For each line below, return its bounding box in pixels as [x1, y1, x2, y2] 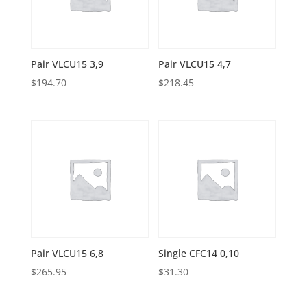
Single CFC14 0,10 [158, 246, 240, 260]
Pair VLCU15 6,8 [30, 246, 103, 260]
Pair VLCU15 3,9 [30, 57, 103, 71]
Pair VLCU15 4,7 [158, 57, 232, 71]
